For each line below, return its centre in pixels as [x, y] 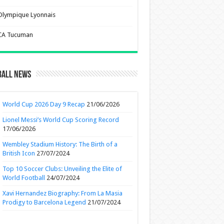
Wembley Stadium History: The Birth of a [60, 144]
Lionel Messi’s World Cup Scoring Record [60, 120]
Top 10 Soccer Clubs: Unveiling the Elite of [62, 169]
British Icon [18, 153]
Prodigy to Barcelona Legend [44, 202]
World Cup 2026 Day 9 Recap [43, 104]
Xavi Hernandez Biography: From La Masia [62, 193]
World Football [23, 178]
